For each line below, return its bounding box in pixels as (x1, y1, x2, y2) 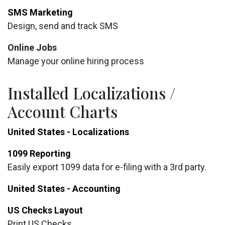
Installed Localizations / (8, 83, 175, 103)
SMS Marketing (8, 7, 73, 18)
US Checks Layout (8, 205, 83, 215)
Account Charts (8, 101, 118, 122)
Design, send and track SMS (8, 21, 118, 31)
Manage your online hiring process (8, 56, 144, 66)
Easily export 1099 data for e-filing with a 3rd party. (8, 162, 206, 172)
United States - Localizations (8, 127, 129, 137)
